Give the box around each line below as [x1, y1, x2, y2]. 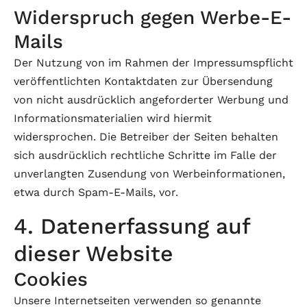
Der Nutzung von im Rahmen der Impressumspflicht [14, 56, 293, 69]
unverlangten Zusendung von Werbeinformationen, [14, 167, 285, 180]
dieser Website [14, 241, 173, 267]
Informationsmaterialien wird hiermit [14, 112, 212, 125]
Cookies [14, 268, 88, 291]
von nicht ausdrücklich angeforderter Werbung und [14, 93, 288, 106]
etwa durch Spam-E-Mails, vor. [14, 186, 178, 199]
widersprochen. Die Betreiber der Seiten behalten [14, 130, 278, 143]
